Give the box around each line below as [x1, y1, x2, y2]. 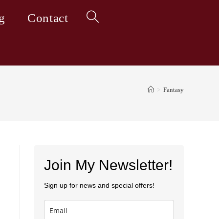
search [87, 87, 104, 94]
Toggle [87, 14, 106, 22]
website [87, 50, 108, 58]
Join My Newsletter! [44, 157, 173, 173]
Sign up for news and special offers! [44, 181, 154, 189]
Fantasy [163, 86, 184, 93]
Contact [27, 11, 68, 24]
